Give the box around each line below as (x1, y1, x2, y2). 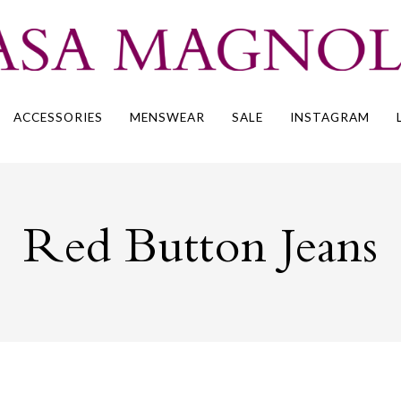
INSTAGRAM (290, 110, 371, 125)
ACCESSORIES (13, 110, 104, 125)
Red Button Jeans (23, 227, 378, 278)
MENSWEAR (130, 110, 206, 125)
